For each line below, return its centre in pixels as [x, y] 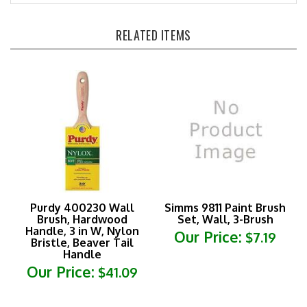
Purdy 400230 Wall [82, 195]
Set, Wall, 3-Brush [225, 207]
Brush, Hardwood [82, 207]
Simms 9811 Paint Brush [225, 195]
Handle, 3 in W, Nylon [82, 218]
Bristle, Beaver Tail [82, 230]
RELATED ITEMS [153, 22]
